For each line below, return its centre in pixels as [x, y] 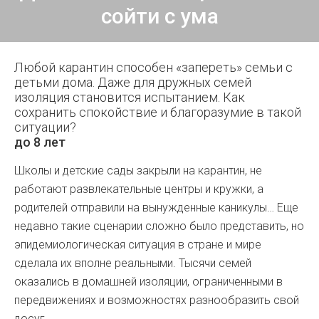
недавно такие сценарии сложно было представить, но [159, 226]
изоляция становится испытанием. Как [130, 97]
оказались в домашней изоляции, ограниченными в [148, 282]
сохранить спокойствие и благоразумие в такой [158, 112]
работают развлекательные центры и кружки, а [139, 189]
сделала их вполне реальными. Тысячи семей [133, 263]
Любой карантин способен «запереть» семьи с [153, 67]
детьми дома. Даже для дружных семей [133, 82]
